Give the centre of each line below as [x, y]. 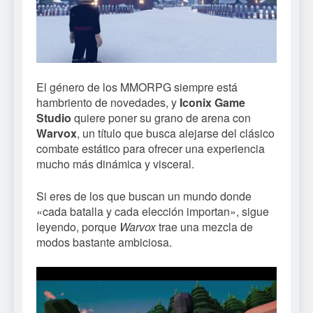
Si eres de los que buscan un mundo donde [144, 196]
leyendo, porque [78, 227]
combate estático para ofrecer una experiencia [151, 149]
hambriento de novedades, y [108, 103]
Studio [54, 118]
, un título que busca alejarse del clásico [176, 133]
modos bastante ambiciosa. [104, 242]
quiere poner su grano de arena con [161, 118]
